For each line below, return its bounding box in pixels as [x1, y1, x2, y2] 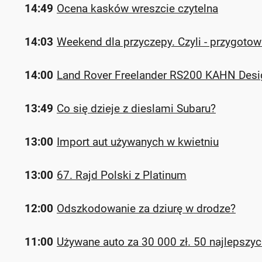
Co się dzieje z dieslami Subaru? [57, 102, 216, 115]
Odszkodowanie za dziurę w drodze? [57, 202, 236, 215]
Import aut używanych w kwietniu [57, 135, 219, 149]
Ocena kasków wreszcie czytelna [57, 2, 218, 15]
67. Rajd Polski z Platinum [57, 168, 187, 182]
